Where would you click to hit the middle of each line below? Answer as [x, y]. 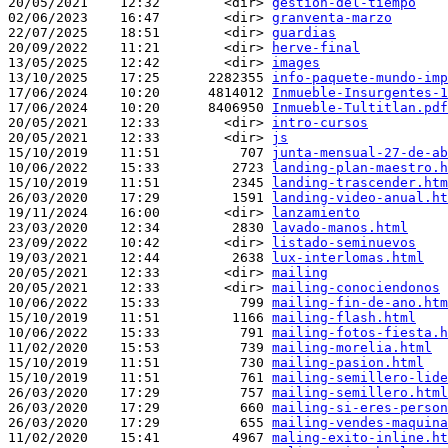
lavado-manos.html [340, 228]
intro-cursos [320, 123]
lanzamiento [316, 213]
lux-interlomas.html [348, 258]
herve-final [316, 48]
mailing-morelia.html [352, 348]
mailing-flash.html [344, 318]
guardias [304, 33]
